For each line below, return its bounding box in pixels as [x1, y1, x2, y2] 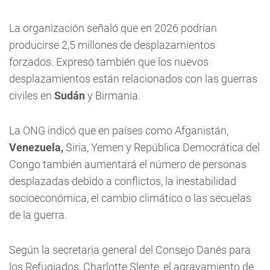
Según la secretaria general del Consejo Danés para [9, 243, 251, 256]
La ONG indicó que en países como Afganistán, [9, 124, 228, 137]
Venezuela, [9, 141, 63, 154]
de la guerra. [9, 209, 67, 221]
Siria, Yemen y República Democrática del [63, 141, 260, 154]
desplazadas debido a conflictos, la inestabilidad [9, 175, 236, 187]
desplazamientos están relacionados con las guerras [9, 72, 257, 85]
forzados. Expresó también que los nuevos [9, 55, 209, 68]
